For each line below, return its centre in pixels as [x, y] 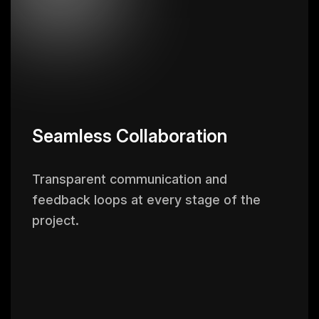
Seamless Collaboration [130, 136]
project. [56, 220]
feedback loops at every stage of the [146, 200]
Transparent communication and [130, 179]
